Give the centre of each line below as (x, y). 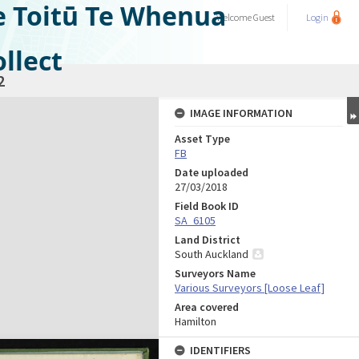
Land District (208, 240)
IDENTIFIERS (220, 350)
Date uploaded (212, 172)
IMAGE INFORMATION (241, 113)
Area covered (207, 307)
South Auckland (212, 254)
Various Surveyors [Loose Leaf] (250, 288)
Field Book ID (207, 206)
